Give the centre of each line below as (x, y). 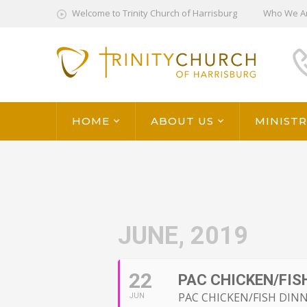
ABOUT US (182, 121)
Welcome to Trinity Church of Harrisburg (155, 13)
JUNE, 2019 (183, 236)
